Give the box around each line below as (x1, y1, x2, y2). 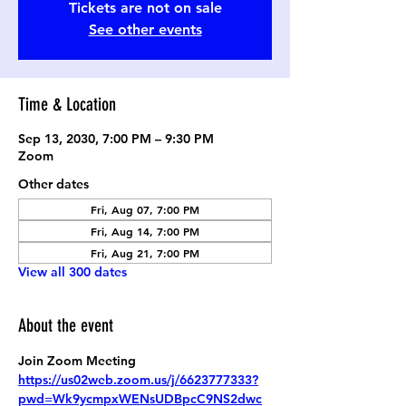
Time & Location (18, 93, 116, 115)
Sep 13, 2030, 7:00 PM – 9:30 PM (18, 130, 214, 147)
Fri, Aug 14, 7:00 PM (91, 224, 199, 238)
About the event (18, 314, 113, 336)
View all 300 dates (18, 264, 127, 280)
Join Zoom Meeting (18, 353, 136, 369)
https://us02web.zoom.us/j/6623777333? (18, 372, 258, 388)
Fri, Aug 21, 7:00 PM (91, 246, 199, 260)
